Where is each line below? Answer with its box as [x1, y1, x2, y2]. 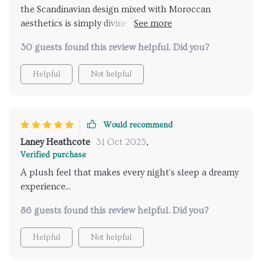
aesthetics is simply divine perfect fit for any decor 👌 [20, 18, 238, 29]
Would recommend [104, 120, 173, 130]
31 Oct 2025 [96, 137, 146, 148]
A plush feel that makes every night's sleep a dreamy [20, 167, 239, 178]
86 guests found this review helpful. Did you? [20, 205, 209, 216]
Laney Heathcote [20, 137, 90, 148]
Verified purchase [20, 150, 86, 160]
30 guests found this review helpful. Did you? [20, 42, 209, 53]
